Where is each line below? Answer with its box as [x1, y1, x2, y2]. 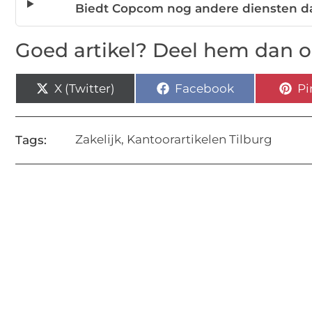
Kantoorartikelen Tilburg [127, 132, 272, 146]
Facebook [174, 81, 234, 95]
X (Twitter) [54, 81, 115, 95]
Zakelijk [75, 132, 121, 146]
